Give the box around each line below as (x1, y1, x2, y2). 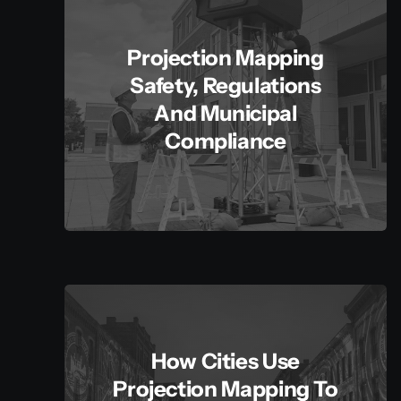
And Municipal (154, 99, 297, 126)
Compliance (165, 127, 286, 154)
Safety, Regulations (130, 72, 321, 98)
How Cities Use (151, 348, 300, 375)
